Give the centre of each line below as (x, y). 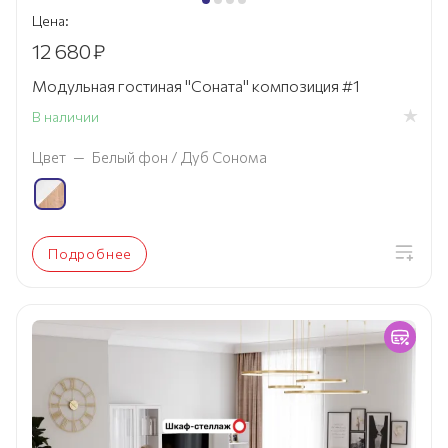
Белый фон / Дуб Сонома (179, 157)
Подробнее (90, 254)
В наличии (65, 116)
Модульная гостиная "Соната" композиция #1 (196, 86)
